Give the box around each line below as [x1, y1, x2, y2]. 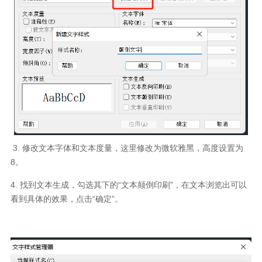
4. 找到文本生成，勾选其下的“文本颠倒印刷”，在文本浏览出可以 [10, 180, 247, 189]
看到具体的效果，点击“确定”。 [10, 194, 127, 204]
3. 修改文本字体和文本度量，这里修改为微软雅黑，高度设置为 [10, 143, 243, 153]
